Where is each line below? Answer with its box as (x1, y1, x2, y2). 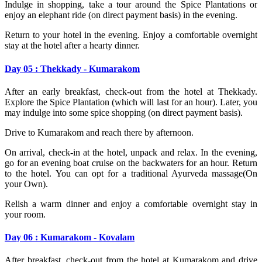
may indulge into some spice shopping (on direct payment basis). (5, 107, 243, 118)
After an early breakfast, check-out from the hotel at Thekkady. (5, 86, 257, 96)
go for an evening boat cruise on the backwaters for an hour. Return (5, 157, 257, 168)
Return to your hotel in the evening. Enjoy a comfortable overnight (5, 30, 257, 40)
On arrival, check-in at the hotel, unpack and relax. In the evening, (5, 147, 257, 157)
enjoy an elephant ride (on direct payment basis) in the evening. (5, 10, 237, 20)
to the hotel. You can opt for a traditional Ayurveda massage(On (5, 168, 257, 178)
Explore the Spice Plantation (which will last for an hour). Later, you (5, 96, 257, 107)
